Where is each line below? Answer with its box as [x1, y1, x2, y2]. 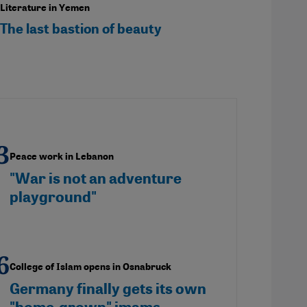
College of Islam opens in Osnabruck [10, 260, 171, 273]
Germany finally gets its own [10, 279, 206, 298]
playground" [10, 187, 97, 206]
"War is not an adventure [10, 169, 182, 188]
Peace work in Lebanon [10, 150, 114, 162]
